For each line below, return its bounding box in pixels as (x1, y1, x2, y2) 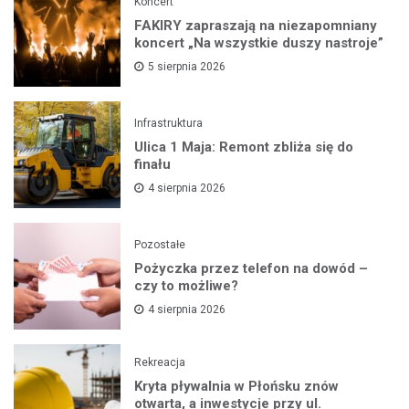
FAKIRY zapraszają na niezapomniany (134, 16, 378, 34)
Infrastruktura (134, 116, 204, 130)
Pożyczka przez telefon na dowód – (134, 259, 369, 277)
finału (134, 155, 172, 173)
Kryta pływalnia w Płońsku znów (134, 377, 340, 394)
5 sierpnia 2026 (148, 59, 226, 73)
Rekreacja (134, 355, 186, 369)
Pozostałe (134, 237, 186, 251)
